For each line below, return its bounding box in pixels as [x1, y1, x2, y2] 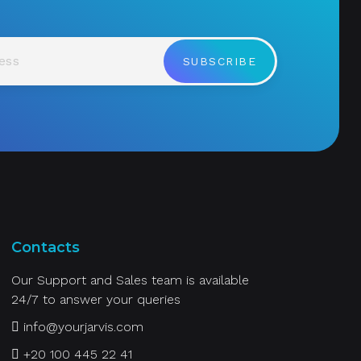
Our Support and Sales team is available [10, 272, 249, 288]
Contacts [10, 239, 80, 256]
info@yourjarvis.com [23, 319, 143, 334]
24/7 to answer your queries [10, 292, 180, 307]
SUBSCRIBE [182, 55, 257, 68]
